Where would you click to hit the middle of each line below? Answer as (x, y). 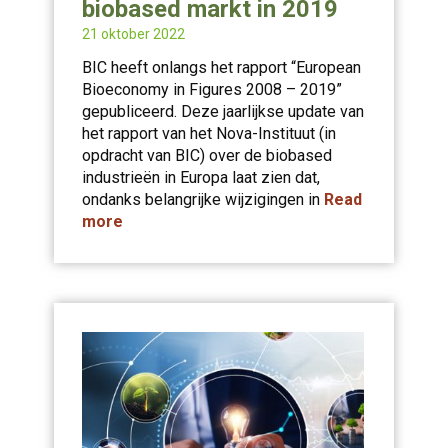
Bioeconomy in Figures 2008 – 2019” (212, 89)
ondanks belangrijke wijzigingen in (203, 199)
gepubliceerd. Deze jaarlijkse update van (223, 111)
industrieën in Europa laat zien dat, (201, 177)
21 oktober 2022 (133, 34)
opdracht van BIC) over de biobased (207, 155)
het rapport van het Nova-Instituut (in (209, 133)
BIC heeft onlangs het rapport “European (221, 67)
